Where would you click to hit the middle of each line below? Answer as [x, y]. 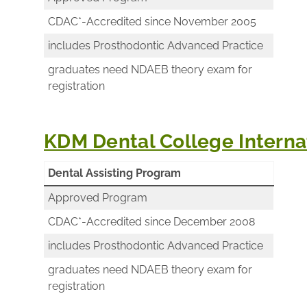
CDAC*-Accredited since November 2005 [152, 21]
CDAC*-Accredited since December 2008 [151, 221]
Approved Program [98, 197]
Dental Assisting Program [114, 173]
